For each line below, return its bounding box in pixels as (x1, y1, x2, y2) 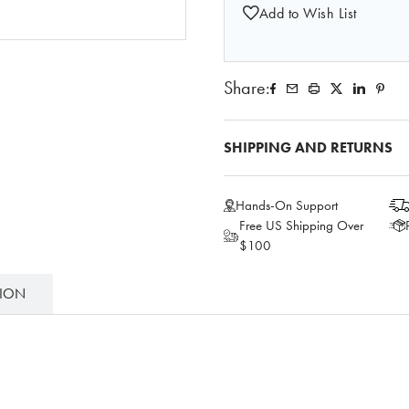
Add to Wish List (258, 4, 357, 22)
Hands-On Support (235, 197, 338, 214)
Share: (223, 78, 270, 99)
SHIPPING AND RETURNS (223, 139, 393, 156)
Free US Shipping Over (239, 217, 364, 234)
